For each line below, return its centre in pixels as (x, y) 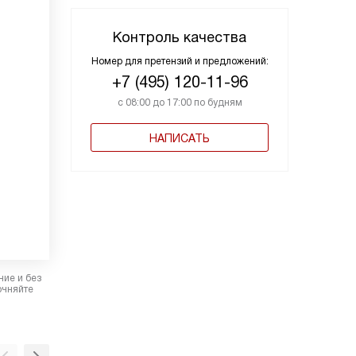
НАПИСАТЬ (180, 139)
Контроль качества (180, 38)
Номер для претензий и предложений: (180, 62)
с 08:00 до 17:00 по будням (180, 103)
